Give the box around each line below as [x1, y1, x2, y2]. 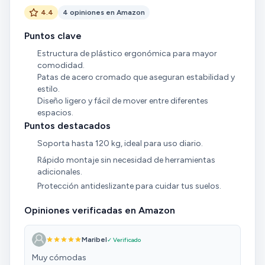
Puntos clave [24, 30, 82, 42]
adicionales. [37, 166, 82, 177]
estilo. [37, 84, 60, 95]
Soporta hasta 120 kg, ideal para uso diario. [37, 138, 203, 149]
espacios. [37, 108, 73, 118]
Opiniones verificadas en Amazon [24, 205, 175, 216]
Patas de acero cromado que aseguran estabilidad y [37, 72, 235, 83]
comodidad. [37, 60, 85, 71]
